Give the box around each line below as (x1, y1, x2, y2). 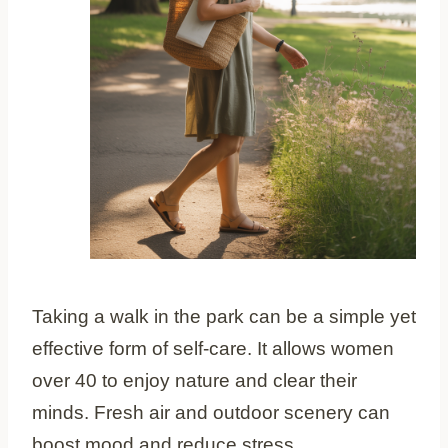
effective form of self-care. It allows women (32, 337, 394, 359)
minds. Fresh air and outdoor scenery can (32, 401, 390, 423)
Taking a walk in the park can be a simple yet (32, 305, 416, 327)
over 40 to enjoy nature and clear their (32, 369, 357, 391)
